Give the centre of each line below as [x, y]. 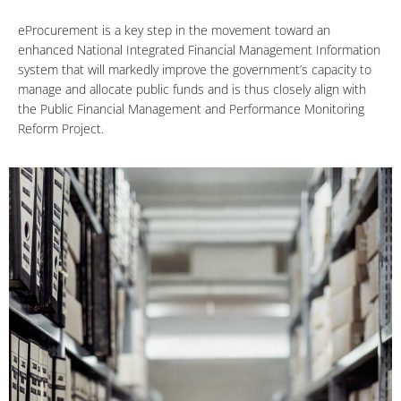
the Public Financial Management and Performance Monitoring [191, 109]
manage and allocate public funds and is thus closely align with [192, 90]
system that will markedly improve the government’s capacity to [195, 70]
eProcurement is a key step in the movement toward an [174, 30]
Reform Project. [61, 129]
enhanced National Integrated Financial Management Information [199, 50]
